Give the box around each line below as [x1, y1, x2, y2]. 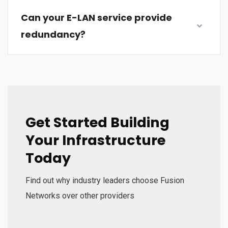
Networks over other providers [25, 191, 134, 201]
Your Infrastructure [25, 131, 165, 150]
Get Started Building [25, 113, 169, 132]
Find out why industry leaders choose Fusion [25, 176, 184, 185]
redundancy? [21, 28, 85, 41]
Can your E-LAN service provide [21, 11, 172, 24]
